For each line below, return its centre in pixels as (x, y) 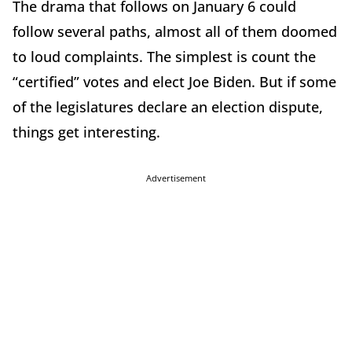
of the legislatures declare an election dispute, (168, 106)
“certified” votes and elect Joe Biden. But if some (174, 81)
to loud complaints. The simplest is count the (164, 56)
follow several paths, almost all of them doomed (175, 31)
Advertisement (176, 178)
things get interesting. (86, 132)
